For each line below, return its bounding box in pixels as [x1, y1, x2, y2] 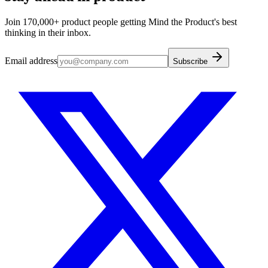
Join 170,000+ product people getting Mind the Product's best [5, 17, 237, 28]
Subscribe [173, 57, 210, 66]
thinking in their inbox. [5, 28, 91, 38]
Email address [5, 56, 57, 66]
